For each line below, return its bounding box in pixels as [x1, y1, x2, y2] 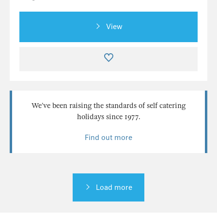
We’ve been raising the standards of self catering [31, 101, 186, 110]
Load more [96, 183, 132, 192]
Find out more [85, 133, 132, 142]
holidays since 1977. [77, 112, 140, 122]
